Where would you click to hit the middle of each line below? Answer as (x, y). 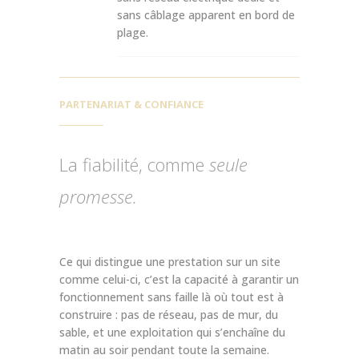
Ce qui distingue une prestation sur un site (170, 261)
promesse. (98, 196)
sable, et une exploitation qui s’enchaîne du (172, 332)
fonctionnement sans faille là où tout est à (171, 296)
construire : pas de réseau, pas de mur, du (169, 314)
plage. (133, 32)
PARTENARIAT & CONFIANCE (131, 104)
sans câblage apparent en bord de (206, 14)
